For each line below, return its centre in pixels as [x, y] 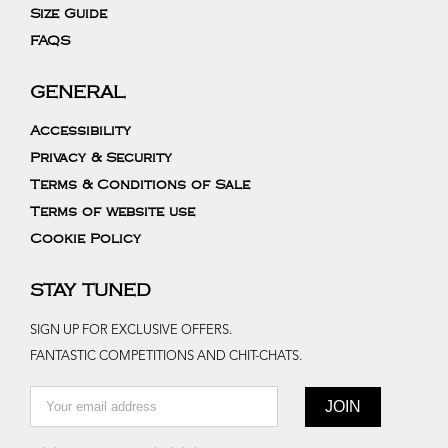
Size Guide [68, 14]
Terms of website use [112, 212]
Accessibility [80, 131]
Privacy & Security [101, 158]
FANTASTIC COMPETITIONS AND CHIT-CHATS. [166, 356]
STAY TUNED [90, 291]
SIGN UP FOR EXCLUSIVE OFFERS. [131, 330]
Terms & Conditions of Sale [140, 185]
